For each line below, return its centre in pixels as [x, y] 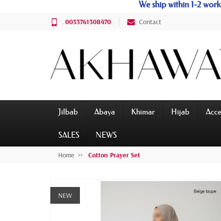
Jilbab [68, 112]
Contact [150, 21]
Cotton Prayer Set [114, 155]
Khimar [143, 112]
